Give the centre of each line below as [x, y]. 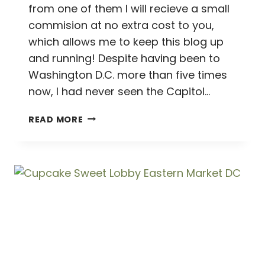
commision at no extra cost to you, [121, 25]
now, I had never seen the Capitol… [119, 91]
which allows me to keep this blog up [126, 41]
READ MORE [56, 119]
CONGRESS [109, 130]
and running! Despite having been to [124, 58]
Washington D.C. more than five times [128, 75]
